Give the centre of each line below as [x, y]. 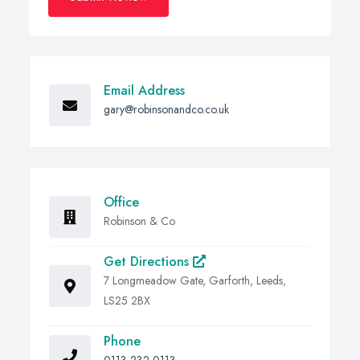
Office [121, 202]
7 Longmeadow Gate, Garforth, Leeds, [195, 281]
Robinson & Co [139, 221]
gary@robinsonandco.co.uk [166, 110]
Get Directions [148, 262]
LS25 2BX [127, 301]
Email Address [144, 91]
